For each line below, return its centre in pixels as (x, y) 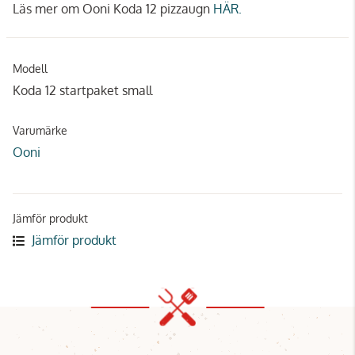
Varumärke (40, 130)
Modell (30, 68)
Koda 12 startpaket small (82, 90)
